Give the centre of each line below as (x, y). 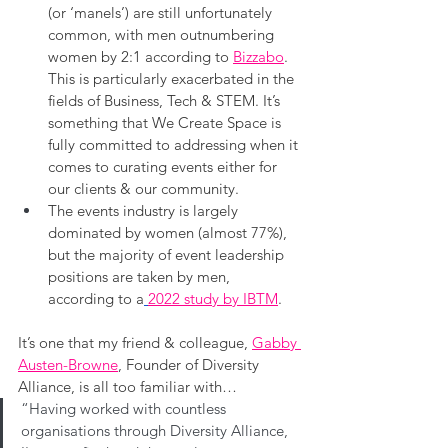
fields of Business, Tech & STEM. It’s (166, 100)
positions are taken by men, (141, 276)
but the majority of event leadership (168, 254)
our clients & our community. (143, 188)
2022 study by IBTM (213, 298)
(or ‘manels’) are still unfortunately (162, 12)
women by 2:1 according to (140, 56)
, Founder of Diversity (190, 364)
